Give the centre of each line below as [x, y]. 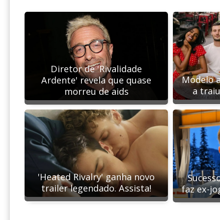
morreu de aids [96, 91]
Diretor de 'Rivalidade [96, 69]
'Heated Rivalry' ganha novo [96, 177]
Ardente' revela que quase [96, 80]
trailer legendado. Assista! [96, 188]
